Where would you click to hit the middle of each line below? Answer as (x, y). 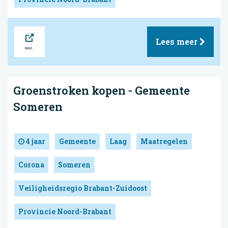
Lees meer (178, 41)
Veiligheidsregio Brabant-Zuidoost (83, 188)
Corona (31, 165)
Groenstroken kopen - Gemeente (102, 90)
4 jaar (35, 141)
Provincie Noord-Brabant (65, 212)
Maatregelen (164, 141)
